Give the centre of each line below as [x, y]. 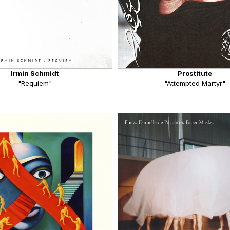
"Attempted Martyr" [195, 83]
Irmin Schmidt [35, 74]
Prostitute [195, 74]
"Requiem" [35, 83]
